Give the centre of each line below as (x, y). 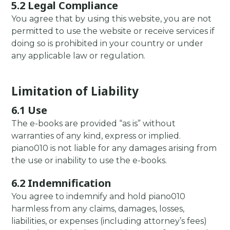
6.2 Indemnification (62, 183)
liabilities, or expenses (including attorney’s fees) (109, 221)
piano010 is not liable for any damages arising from (114, 148)
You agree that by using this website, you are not (112, 18)
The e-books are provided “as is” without (94, 123)
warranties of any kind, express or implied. (96, 136)
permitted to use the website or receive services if (113, 31)
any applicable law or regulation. (79, 55)
